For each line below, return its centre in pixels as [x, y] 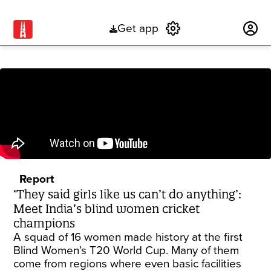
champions [44, 223]
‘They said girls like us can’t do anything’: [128, 194]
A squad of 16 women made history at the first [128, 237]
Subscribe [212, 29]
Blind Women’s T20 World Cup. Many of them [126, 250]
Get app [138, 29]
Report [37, 179]
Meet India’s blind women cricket [107, 209]
